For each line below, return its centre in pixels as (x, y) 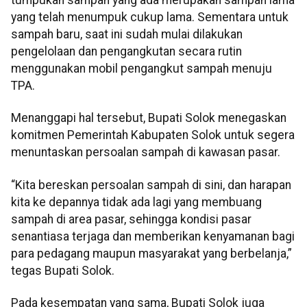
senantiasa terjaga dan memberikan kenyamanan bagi (153, 236)
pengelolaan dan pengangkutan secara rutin (126, 52)
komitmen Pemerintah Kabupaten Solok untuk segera (153, 135)
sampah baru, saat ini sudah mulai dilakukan (127, 35)
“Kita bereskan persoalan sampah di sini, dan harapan (151, 185)
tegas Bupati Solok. (63, 270)
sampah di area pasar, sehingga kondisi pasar (131, 219)
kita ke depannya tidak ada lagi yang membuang (136, 202)
